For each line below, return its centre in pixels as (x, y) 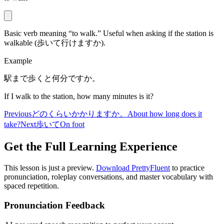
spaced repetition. (31, 186)
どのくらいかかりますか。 (79, 114)
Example (18, 61)
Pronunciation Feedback (54, 205)
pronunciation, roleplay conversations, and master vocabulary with (108, 177)
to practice (187, 168)
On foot (72, 124)
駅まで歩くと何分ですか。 (52, 78)
